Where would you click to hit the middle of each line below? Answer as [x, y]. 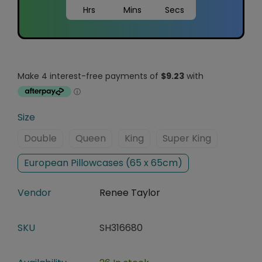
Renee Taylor [130, 193]
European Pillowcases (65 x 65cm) [103, 163]
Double [40, 139]
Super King [187, 139]
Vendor [35, 193]
